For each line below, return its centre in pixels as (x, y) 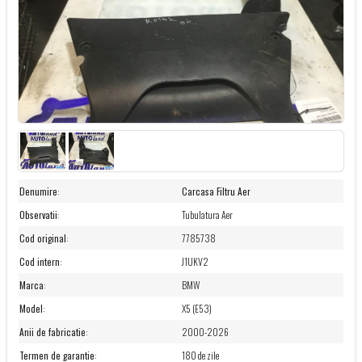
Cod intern (39, 262)
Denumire (38, 192)
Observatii (38, 215)
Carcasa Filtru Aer (216, 192)
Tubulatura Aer (207, 215)
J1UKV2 (195, 262)
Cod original (42, 238)
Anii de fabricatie (52, 332)
